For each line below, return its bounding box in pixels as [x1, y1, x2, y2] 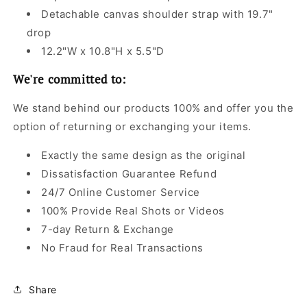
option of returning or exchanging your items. [13, 120, 252, 134]
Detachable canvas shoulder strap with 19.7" [41, 8, 273, 21]
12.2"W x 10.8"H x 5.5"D [41, 45, 164, 58]
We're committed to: [13, 71, 127, 88]
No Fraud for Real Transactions [41, 241, 204, 255]
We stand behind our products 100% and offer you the [13, 101, 294, 115]
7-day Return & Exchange [41, 223, 174, 236]
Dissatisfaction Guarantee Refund [41, 167, 217, 181]
